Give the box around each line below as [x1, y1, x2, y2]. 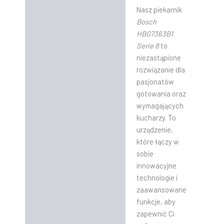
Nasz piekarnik [136, 5, 182, 14]
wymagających [136, 101, 183, 110]
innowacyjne [136, 161, 176, 170]
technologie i [136, 173, 177, 182]
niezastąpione [136, 53, 181, 62]
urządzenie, [136, 125, 173, 134]
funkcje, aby [136, 197, 175, 206]
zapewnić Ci [136, 209, 174, 218]
